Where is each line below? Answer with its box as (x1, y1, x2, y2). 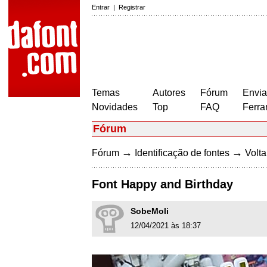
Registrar (119, 4, 145, 11)
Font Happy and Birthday (92, 178, 233, 191)
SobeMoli (131, 206, 169, 216)
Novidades (92, 102, 138, 112)
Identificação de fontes (135, 148, 229, 158)
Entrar (92, 4, 110, 11)
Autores (153, 88, 185, 98)
